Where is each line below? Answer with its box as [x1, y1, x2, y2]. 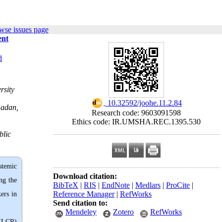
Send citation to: [53, 199, 108, 207]
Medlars [135, 181, 161, 189]
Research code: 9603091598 [92, 109, 181, 117]
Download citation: [53, 172, 117, 180]
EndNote [102, 181, 130, 189]
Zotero [113, 208, 134, 216]
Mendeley [65, 208, 97, 216]
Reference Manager [53, 190, 114, 198]
